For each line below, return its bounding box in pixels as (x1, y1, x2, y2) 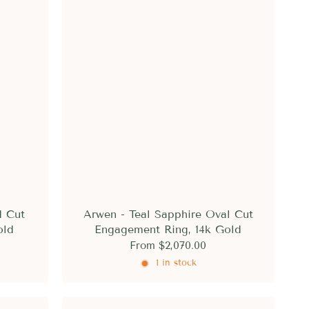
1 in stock (156, 257, 197, 269)
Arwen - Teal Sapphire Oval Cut (83, 207, 253, 221)
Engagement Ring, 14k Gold (94, 222, 242, 236)
